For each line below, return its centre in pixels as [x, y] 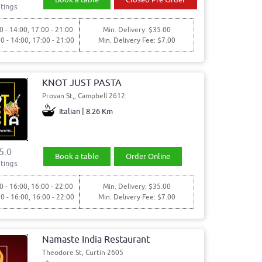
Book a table [77, 156]
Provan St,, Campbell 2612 [83, 96]
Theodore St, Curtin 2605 [82, 252]
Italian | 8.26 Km [86, 111]
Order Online [148, 156]
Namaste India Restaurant [96, 239]
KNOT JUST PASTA [82, 83]
